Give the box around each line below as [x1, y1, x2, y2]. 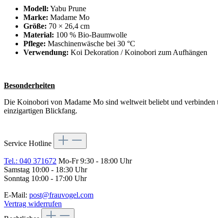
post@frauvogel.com [29, 191, 93, 200]
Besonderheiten [4, 81, 55, 90]
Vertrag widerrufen [4, 200, 62, 208]
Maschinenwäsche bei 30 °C [46, 39, 135, 48]
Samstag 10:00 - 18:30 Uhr [4, 165, 87, 174]
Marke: [23, 13, 48, 22]
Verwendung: [23, 48, 69, 57]
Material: [23, 31, 54, 39]
